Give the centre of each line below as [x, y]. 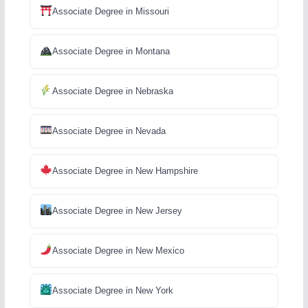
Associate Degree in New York [112, 290]
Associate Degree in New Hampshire [125, 170]
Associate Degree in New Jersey [117, 210]
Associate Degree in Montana [111, 51]
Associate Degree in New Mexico [118, 250]
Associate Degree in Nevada [109, 131]
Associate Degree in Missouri [110, 11]
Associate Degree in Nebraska [112, 91]
